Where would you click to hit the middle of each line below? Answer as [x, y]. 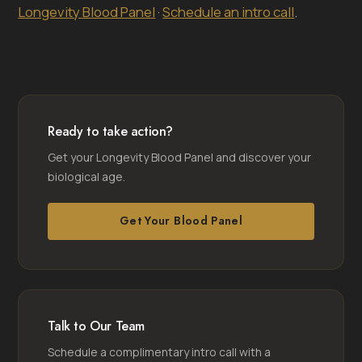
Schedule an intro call [229, 11]
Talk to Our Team [96, 326]
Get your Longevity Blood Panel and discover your [180, 157]
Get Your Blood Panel [181, 221]
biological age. [87, 176]
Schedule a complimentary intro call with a [160, 351]
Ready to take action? [110, 131]
